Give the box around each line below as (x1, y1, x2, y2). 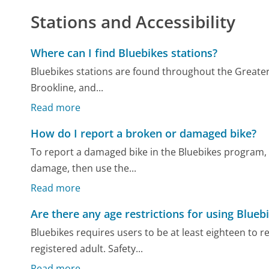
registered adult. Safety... (31, 242, 144, 256)
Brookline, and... (31, 81, 104, 95)
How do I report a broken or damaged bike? (31, 125, 257, 141)
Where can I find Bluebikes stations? (31, 45, 218, 60)
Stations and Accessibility (31, 10, 236, 33)
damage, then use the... (31, 162, 137, 175)
